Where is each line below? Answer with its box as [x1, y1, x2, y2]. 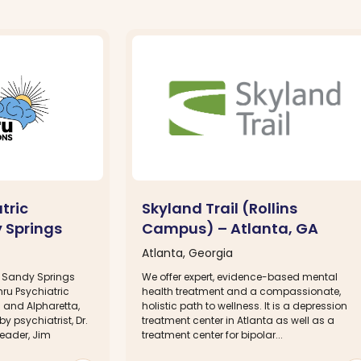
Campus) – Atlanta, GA [142, 218, 318, 239]
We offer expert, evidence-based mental [142, 269, 338, 284]
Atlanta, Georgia [142, 244, 233, 261]
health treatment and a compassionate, [142, 284, 341, 298]
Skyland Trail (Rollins [142, 197, 297, 218]
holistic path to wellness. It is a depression [142, 298, 347, 313]
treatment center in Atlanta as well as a [142, 313, 334, 327]
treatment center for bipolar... [142, 327, 283, 342]
